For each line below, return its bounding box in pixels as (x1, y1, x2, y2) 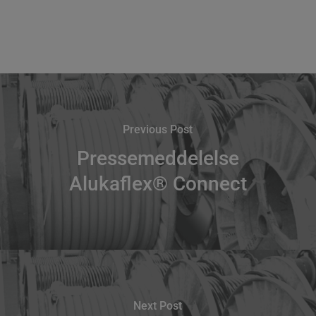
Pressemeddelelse (76, 147, 239, 171)
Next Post (133, 299, 183, 313)
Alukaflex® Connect (68, 172, 247, 196)
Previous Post (123, 123, 193, 137)
